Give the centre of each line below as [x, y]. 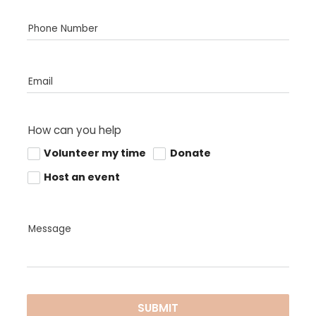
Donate [190, 153]
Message [49, 229]
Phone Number [63, 29]
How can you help [74, 130]
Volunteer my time [95, 153]
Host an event [82, 177]
